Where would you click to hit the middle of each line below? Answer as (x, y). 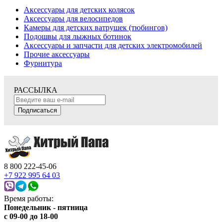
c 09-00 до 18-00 (31, 216)
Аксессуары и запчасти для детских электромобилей (113, 45)
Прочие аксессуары (57, 54)
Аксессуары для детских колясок (79, 9)
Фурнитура (43, 63)
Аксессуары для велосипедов (73, 18)
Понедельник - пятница (46, 207)
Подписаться (37, 110)
